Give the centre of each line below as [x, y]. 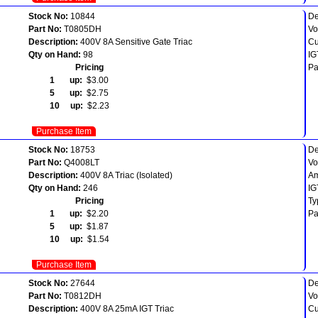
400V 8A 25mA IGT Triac [126, 308]
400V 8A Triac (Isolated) [125, 175]
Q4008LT [81, 162]
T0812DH [82, 296]
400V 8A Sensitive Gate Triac [135, 42]
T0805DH [82, 29]
